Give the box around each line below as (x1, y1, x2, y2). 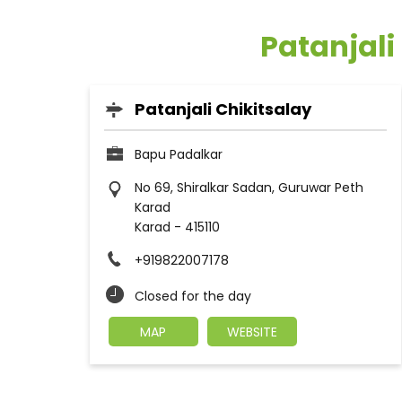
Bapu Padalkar (134, 145, 223, 163)
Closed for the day (134, 287, 251, 305)
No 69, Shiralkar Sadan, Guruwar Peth (134, 179, 363, 197)
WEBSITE (226, 323, 277, 341)
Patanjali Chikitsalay (134, 98, 311, 120)
